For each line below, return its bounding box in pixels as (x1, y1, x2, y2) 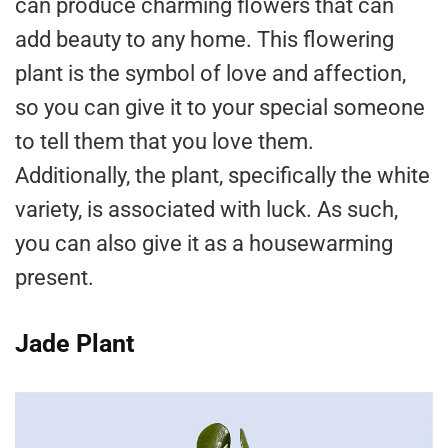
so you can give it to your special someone (15, 95, 425, 121)
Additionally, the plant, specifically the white (15, 163, 430, 189)
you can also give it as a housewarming (15, 231, 393, 257)
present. (15, 265, 94, 291)
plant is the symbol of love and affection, (15, 61, 406, 87)
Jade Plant (15, 329, 134, 359)
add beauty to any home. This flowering (15, 27, 394, 53)
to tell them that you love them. (15, 129, 314, 155)
